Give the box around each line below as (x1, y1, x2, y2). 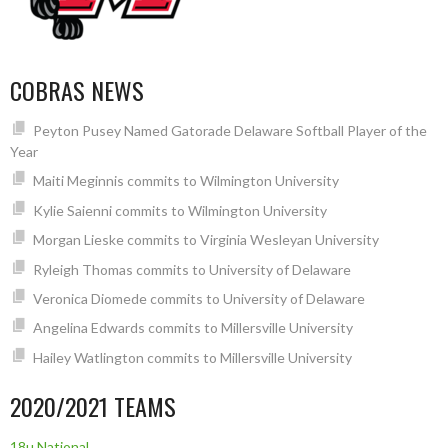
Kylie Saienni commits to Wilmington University (32, 201, 327, 219)
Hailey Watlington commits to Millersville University (32, 348, 352, 366)
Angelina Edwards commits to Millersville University (32, 319, 353, 337)
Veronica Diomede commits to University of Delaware (32, 289, 365, 307)
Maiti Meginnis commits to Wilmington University (32, 172, 339, 190)
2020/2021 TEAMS (10, 387, 176, 424)
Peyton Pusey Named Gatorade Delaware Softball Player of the (32, 122, 427, 139)
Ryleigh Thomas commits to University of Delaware (32, 260, 351, 278)
